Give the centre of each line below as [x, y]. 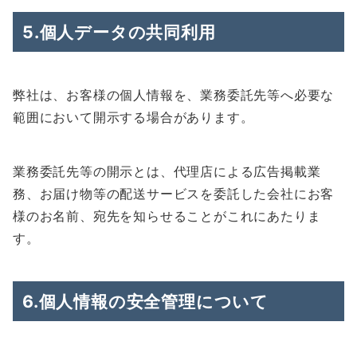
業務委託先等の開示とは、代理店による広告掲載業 [167, 171]
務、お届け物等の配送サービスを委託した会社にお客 [174, 194]
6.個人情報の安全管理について [145, 301]
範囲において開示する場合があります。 [133, 117]
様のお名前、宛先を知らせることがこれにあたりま [167, 216]
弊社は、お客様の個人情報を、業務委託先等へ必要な [174, 95]
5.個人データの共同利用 [119, 32]
